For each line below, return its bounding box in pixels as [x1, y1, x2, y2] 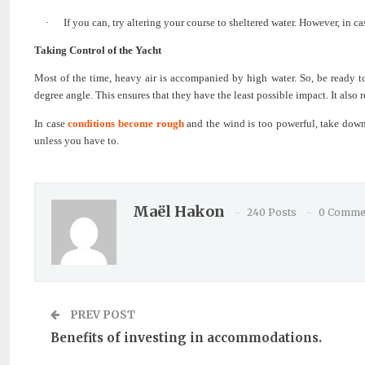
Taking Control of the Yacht [34, 43, 161, 56]
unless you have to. [34, 134, 119, 147]
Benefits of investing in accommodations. [51, 329, 322, 345]
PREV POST [68, 307, 135, 322]
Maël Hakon [133, 201, 225, 221]
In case [34, 117, 68, 130]
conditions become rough [68, 117, 184, 130]
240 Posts [247, 205, 297, 218]
